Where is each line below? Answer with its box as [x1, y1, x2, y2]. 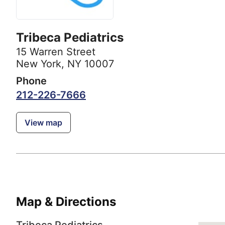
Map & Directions [16, 194, 116, 209]
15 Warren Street [16, 46, 95, 58]
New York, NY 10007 [16, 58, 114, 70]
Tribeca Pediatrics [16, 30, 124, 45]
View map [25, 118, 62, 128]
